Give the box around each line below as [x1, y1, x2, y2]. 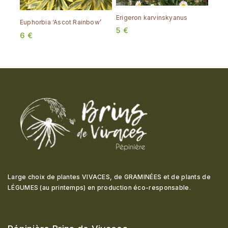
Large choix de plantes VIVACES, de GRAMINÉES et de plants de [8, 173, 211, 181]
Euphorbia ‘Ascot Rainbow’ [20, 18, 101, 26]
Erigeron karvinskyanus [116, 13, 188, 21]
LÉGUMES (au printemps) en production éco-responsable [8, 184, 189, 192]
